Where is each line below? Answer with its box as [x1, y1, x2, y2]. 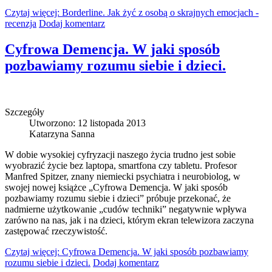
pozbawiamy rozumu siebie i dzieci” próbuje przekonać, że [5, 192, 231, 203]
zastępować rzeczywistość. [5, 225, 107, 236]
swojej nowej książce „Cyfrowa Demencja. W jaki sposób [5, 182, 228, 192]
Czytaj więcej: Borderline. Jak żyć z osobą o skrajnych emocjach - [5, 7, 259, 18]
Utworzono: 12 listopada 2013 [29, 117, 146, 128]
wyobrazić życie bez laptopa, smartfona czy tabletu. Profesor [5, 160, 237, 171]
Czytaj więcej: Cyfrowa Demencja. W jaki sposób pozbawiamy [5, 246, 248, 257]
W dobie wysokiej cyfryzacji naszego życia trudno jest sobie [5, 149, 236, 160]
